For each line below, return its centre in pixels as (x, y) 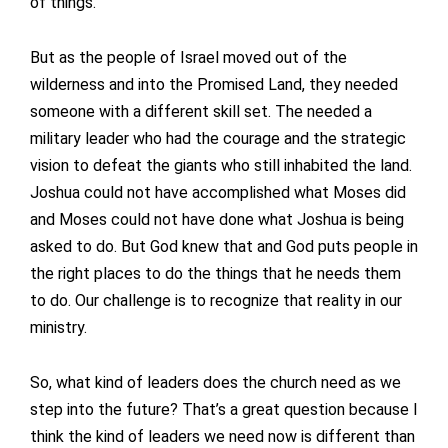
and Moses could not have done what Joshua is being (217, 220)
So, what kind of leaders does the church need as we (215, 383)
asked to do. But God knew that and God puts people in (224, 247)
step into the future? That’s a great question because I (224, 410)
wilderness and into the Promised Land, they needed (214, 85)
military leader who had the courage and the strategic (218, 139)
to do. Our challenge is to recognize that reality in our (216, 301)
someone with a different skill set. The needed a (201, 112)
